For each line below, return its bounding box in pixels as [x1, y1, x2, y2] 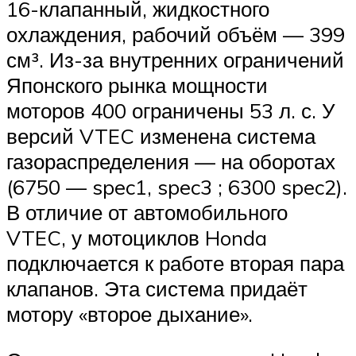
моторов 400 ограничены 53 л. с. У [6, 97, 335, 123]
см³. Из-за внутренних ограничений [6, 46, 344, 72]
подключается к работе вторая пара [6, 250, 344, 276]
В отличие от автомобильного [6, 199, 288, 225]
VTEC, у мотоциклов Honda [6, 224, 267, 250]
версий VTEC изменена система [6, 122, 315, 149]
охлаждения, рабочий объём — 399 [6, 21, 345, 47]
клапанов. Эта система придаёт [6, 275, 308, 301]
